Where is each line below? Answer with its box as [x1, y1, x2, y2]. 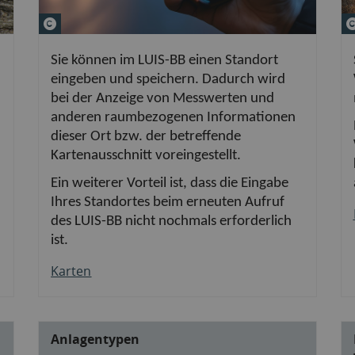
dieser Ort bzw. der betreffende [51, 128, 242, 144]
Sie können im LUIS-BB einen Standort [51, 52, 279, 68]
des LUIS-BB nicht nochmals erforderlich [51, 213, 292, 229]
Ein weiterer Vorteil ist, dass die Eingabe [51, 175, 289, 191]
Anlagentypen [51, 330, 140, 348]
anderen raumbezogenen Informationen [51, 109, 296, 125]
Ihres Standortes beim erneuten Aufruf [51, 194, 285, 210]
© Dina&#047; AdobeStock [60, 13, 219, 31]
